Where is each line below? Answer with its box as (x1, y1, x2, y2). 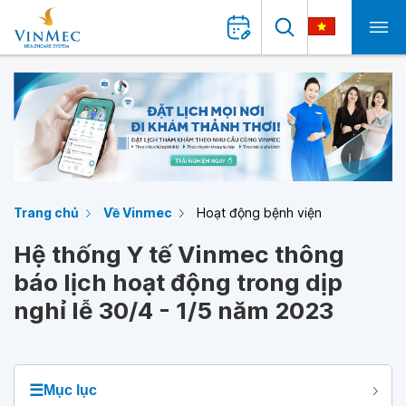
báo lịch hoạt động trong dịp (14, 268, 343, 296)
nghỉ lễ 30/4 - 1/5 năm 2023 (14, 296, 333, 324)
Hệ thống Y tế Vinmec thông (14, 240, 344, 268)
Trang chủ (14, 205, 79, 220)
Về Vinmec (103, 205, 172, 220)
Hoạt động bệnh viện (197, 205, 322, 220)
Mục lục (43, 382, 97, 398)
